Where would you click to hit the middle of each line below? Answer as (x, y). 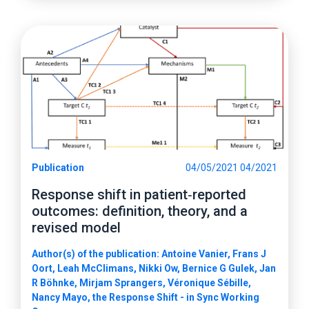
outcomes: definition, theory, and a (140, 211)
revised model (76, 228)
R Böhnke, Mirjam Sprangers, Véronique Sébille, (141, 283)
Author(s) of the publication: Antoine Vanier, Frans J (149, 254)
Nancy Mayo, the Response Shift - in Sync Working (146, 297)
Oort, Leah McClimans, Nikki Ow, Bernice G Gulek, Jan (154, 268)
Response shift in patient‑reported (139, 195)
